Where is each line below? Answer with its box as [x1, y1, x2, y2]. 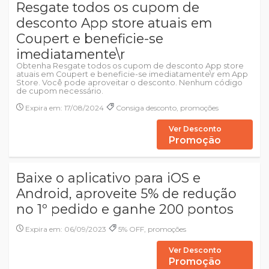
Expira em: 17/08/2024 [23, 103, 104, 112]
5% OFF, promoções [116, 225, 186, 234]
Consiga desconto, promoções [114, 103, 219, 112]
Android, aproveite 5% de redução [16, 186, 237, 201]
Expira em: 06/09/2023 [23, 225, 106, 234]
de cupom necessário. [16, 86, 103, 95]
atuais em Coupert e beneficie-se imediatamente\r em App [16, 70, 248, 79]
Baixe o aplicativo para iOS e [16, 170, 201, 186]
